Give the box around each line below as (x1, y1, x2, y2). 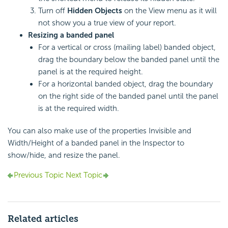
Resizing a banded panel (28, 31, 114, 40)
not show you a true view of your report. (38, 18, 176, 28)
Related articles (8, 213, 78, 225)
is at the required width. (38, 104, 119, 113)
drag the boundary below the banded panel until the (38, 55, 219, 65)
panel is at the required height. (38, 67, 143, 77)
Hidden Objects (67, 6, 122, 16)
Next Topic (64, 170, 102, 180)
